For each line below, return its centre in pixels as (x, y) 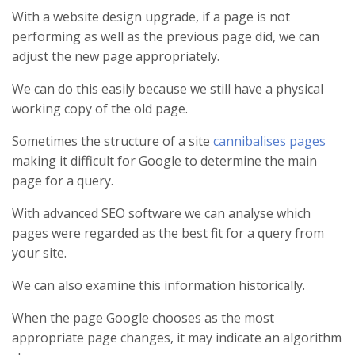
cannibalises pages (269, 141)
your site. (39, 252)
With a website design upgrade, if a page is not (151, 16)
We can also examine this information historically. (158, 285)
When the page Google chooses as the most (143, 317)
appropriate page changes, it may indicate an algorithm (177, 337)
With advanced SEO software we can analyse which (161, 213)
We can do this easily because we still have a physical (168, 88)
